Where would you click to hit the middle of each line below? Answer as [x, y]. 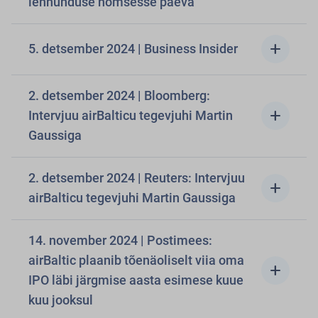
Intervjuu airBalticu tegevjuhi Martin [131, 115]
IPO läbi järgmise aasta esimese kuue [136, 280]
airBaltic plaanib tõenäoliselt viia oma [136, 260]
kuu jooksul [61, 300]
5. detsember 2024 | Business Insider [133, 49]
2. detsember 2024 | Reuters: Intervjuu [83, 178]
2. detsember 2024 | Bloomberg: [83, 95]
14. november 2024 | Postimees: [120, 240]
